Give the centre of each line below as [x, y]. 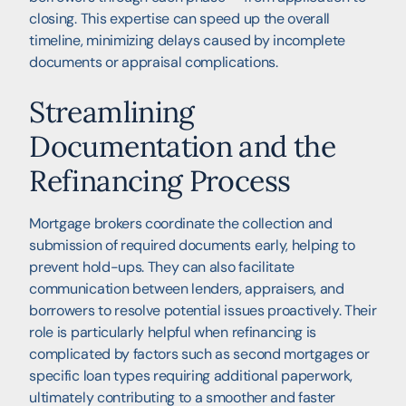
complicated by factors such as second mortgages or [199, 354]
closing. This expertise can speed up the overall [180, 19]
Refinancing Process [160, 181]
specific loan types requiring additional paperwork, [191, 376]
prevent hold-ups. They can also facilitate [162, 267]
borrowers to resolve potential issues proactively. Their [203, 311]
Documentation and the [182, 147]
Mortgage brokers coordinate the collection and [181, 224]
